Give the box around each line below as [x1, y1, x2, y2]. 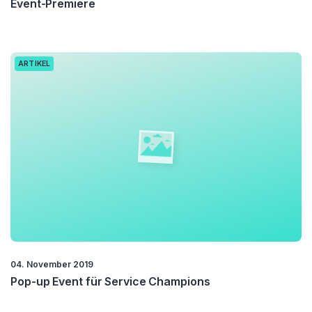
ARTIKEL [18, 58, 51, 68]
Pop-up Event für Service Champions [10, 274, 210, 288]
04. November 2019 [10, 258, 93, 270]
